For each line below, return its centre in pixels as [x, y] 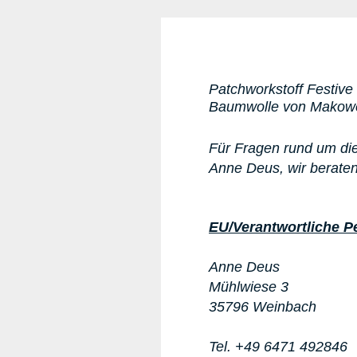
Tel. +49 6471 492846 [278, 347]
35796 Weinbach [263, 307]
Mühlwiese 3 [249, 287]
